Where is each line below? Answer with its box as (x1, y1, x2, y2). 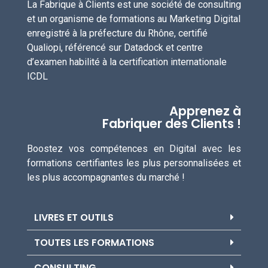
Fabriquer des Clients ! (102, 115, 241, 133)
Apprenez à (169, 102, 241, 120)
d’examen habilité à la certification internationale (27, 56, 227, 68)
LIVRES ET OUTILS (34, 211, 114, 225)
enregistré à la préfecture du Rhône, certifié (27, 27, 208, 39)
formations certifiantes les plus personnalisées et (27, 157, 241, 169)
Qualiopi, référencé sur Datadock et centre (27, 41, 203, 53)
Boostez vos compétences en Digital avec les (27, 143, 241, 155)
